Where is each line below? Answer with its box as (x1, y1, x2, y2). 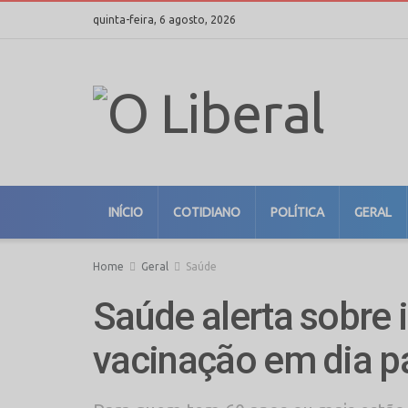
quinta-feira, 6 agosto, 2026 (93, 14, 236, 25)
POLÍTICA (270, 205, 324, 219)
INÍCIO (108, 205, 143, 219)
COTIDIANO (173, 205, 240, 219)
